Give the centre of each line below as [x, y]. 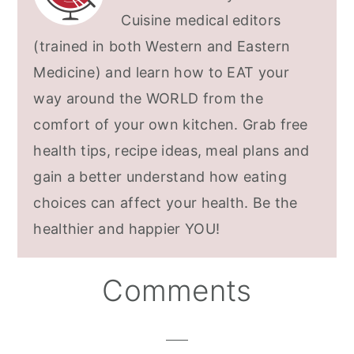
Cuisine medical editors [201, 20]
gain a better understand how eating [160, 176]
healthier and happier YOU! [127, 228]
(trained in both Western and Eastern [162, 46]
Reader [58, 286]
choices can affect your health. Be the [166, 202]
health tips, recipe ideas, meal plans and [171, 150]
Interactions [86, 314]
